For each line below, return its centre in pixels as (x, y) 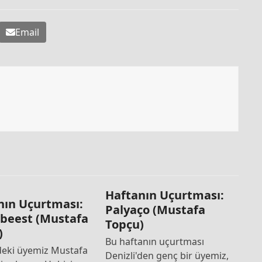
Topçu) (124, 225)
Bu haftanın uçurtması (154, 242)
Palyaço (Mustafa (155, 210)
